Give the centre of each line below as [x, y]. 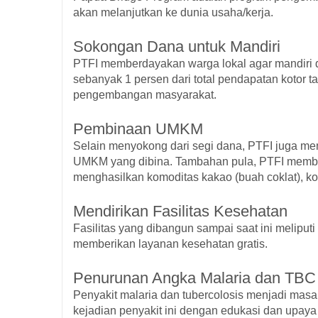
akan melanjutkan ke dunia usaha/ [159, 12]
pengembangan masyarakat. [145, 94]
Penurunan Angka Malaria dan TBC [194, 278]
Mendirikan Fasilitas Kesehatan [180, 211]
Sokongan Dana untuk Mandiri [177, 46]
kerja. [259, 12]
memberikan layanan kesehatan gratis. [170, 243]
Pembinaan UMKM [138, 128]
